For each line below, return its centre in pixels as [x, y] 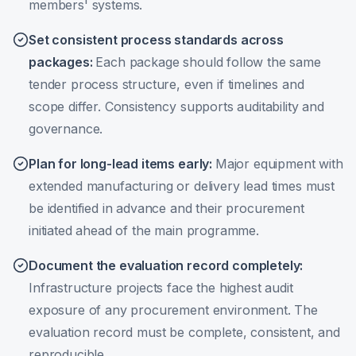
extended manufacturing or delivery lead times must [182, 186]
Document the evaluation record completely [164, 265]
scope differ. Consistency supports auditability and [176, 106]
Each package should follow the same [208, 62]
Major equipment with [279, 164]
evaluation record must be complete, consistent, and [184, 332]
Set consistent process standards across [156, 40]
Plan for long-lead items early [119, 164]
